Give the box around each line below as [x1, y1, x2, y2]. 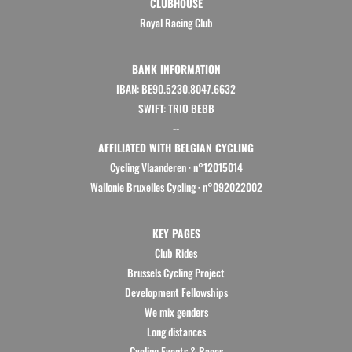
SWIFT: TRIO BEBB [137, 100, 214, 116]
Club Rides [155, 244, 197, 261]
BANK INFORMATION [131, 60, 221, 77]
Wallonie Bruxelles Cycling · [90, 178, 203, 195]
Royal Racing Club [139, 14, 213, 31]
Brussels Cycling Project [127, 264, 225, 280]
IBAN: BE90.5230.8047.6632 [116, 80, 236, 97]
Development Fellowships [124, 284, 228, 300]
